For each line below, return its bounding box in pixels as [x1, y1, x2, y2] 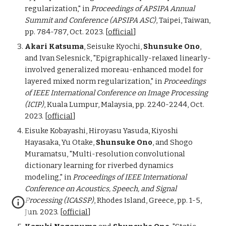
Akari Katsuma [25, 42, 84, 51]
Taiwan [184, 16, 209, 25]
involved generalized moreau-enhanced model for [25, 65, 204, 74]
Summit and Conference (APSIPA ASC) [25, 16, 156, 25]
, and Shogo [152, 138, 193, 147]
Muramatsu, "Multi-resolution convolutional [25, 149, 186, 158]
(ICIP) [25, 100, 44, 109]
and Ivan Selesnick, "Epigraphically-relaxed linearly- [25, 53, 211, 63]
